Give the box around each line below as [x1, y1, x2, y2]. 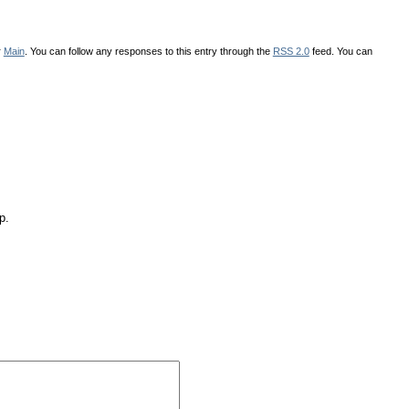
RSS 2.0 [272, 45, 309, 57]
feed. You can [309, 45, 372, 57]
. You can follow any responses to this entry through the [24, 45, 273, 57]
